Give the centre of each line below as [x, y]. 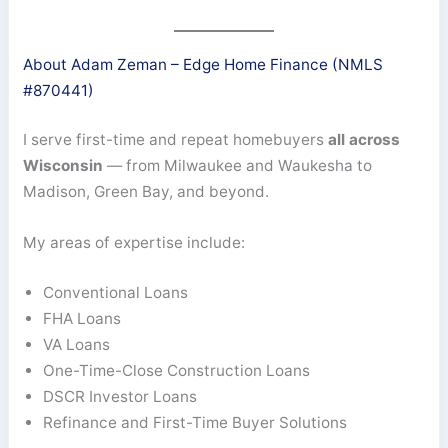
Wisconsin [63, 166]
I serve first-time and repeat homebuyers [176, 140]
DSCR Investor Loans [120, 397]
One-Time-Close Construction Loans [177, 371]
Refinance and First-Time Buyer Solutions [195, 423]
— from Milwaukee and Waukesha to [238, 166]
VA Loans [77, 345]
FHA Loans [82, 319]
